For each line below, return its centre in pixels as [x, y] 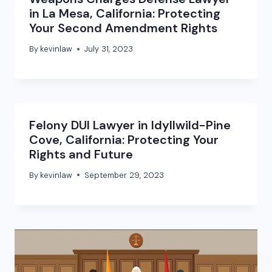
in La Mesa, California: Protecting [125, 14]
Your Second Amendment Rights [123, 28]
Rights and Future [81, 155]
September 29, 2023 [124, 175]
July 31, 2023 [109, 49]
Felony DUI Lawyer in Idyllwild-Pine [130, 125]
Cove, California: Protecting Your [124, 140]
